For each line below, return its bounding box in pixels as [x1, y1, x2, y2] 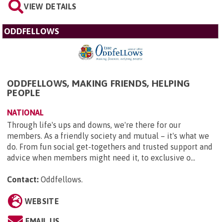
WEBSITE [24, 196, 59, 206]
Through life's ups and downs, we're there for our [7, 120, 181, 129]
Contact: [7, 174, 39, 184]
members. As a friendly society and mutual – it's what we [7, 131, 209, 140]
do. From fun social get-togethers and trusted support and [7, 142, 213, 151]
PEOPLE [7, 87, 40, 98]
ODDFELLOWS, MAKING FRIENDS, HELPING [7, 77, 190, 89]
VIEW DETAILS [24, 1, 77, 11]
